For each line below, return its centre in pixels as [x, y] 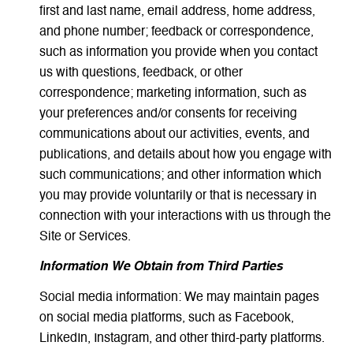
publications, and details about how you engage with [185, 155]
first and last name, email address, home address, [177, 11]
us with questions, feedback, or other [141, 73]
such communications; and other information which [180, 175]
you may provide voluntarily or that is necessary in [178, 196]
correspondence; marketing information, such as [173, 93]
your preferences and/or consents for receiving [168, 114]
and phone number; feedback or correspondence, [176, 32]
